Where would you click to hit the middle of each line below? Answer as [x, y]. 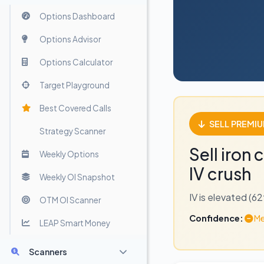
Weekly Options [69, 154]
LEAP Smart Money [75, 223]
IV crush [220, 174]
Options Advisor [70, 39]
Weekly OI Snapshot [77, 177]
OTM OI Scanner [70, 200]
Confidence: [216, 218]
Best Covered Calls [75, 108]
